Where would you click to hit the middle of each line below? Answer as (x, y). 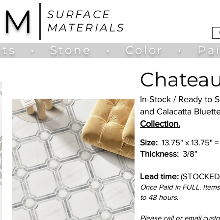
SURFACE (79, 14)
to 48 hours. (159, 197)
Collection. (160, 124)
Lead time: (159, 176)
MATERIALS (86, 28)
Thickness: (160, 153)
